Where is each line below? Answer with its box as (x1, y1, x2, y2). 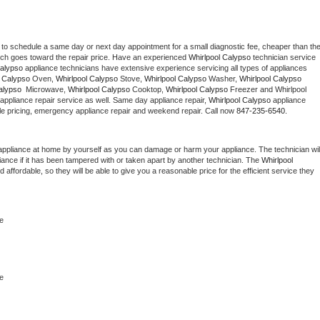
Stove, (118, 74, 144, 84)
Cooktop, (130, 85, 166, 94)
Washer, (209, 74, 239, 84)
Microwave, (24, 85, 68, 94)
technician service (251, 53, 316, 62)
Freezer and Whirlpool (228, 85, 306, 94)
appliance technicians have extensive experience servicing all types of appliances (23, 64, 307, 73)
